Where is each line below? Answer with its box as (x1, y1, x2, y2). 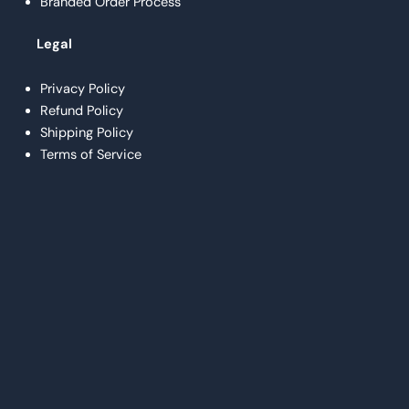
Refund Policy (39, 102, 123, 121)
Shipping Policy (39, 124, 133, 142)
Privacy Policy (39, 80, 125, 99)
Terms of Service (39, 146, 142, 164)
